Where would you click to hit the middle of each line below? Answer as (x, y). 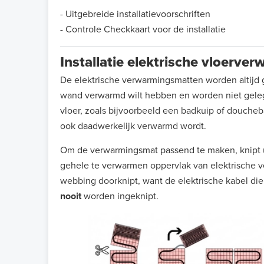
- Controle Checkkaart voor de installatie (143, 30)
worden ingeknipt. (121, 197)
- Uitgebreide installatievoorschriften (135, 14)
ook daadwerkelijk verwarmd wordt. (133, 126)
